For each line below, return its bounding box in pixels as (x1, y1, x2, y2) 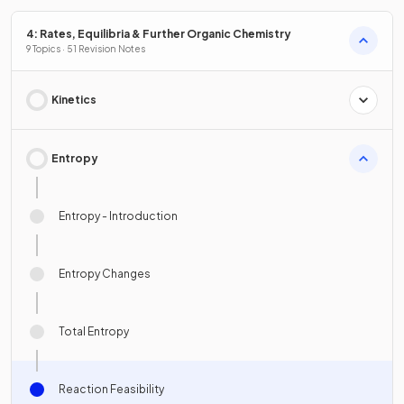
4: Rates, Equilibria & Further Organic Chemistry (26, 26, 291, 41)
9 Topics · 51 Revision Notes (26, 42, 145, 54)
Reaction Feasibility (59, 381, 164, 396)
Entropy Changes (59, 266, 151, 280)
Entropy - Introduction (59, 208, 178, 223)
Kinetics (51, 92, 96, 106)
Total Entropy (59, 324, 129, 338)
